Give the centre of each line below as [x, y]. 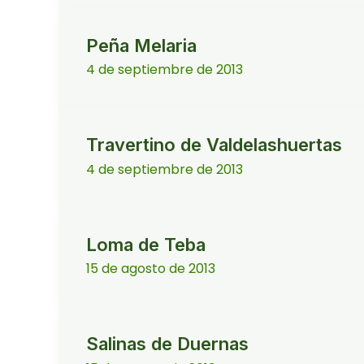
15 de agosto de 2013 [151, 269]
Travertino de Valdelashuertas [214, 145]
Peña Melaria [141, 46]
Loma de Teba [146, 244]
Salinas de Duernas [167, 344]
